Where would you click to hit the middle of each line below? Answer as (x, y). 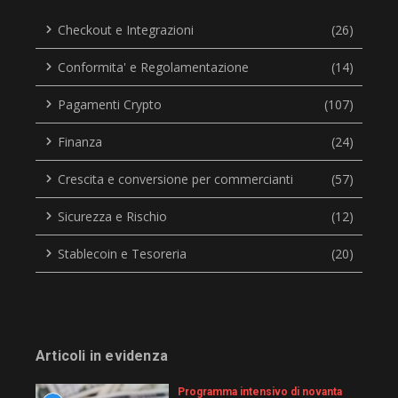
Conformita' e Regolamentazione (153, 67)
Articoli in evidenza (102, 355)
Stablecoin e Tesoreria (122, 253)
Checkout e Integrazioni (126, 29)
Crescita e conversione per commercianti (175, 179)
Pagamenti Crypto (110, 104)
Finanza (80, 141)
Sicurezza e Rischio (112, 216)
